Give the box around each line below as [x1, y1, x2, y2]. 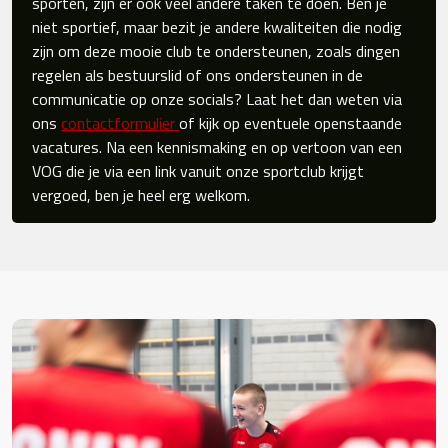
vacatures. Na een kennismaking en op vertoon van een [32, 134, 402, 159]
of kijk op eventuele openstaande [179, 110, 402, 135]
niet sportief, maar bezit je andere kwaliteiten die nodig [32, 14, 402, 39]
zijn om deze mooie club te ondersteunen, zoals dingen [32, 38, 400, 63]
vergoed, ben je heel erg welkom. [32, 182, 250, 207]
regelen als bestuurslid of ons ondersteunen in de [32, 62, 363, 87]
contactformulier [61, 110, 179, 135]
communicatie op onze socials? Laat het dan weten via [32, 86, 402, 111]
